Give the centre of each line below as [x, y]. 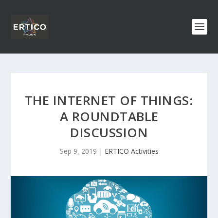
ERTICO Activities [131, 151]
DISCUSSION [109, 132]
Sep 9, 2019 [78, 151]
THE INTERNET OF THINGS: [109, 100]
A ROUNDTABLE [109, 116]
